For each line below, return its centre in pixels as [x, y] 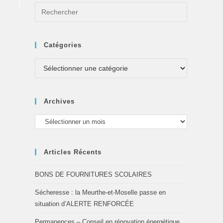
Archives [59, 101]
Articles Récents [73, 152]
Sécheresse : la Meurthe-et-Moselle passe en [100, 193]
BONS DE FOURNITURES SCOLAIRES [93, 175]
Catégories [63, 45]
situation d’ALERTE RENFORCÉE [84, 204]
